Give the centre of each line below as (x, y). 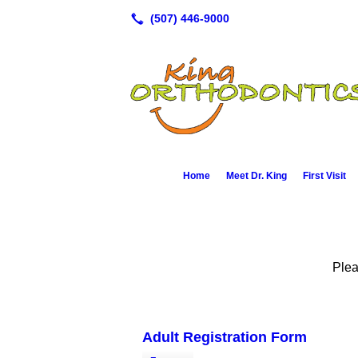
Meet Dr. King (257, 176)
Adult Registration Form (225, 337)
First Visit (324, 176)
